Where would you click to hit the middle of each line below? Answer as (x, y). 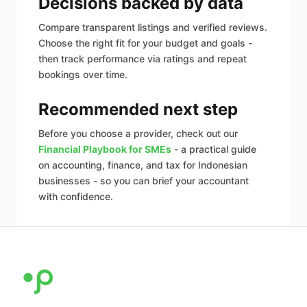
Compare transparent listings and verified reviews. (153, 27)
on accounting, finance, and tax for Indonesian (143, 164)
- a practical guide (214, 149)
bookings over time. (83, 74)
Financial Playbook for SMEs (105, 149)
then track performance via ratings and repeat (143, 58)
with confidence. (76, 196)
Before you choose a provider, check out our (138, 133)
